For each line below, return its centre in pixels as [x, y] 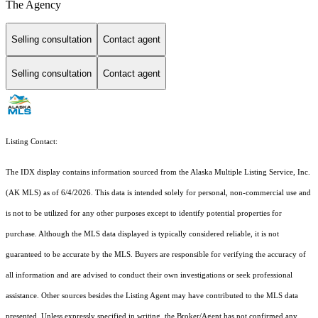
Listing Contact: [34, 142]
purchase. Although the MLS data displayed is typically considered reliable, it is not [142, 234]
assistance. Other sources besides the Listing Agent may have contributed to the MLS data [152, 296]
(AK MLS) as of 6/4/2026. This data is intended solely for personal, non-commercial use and [158, 193]
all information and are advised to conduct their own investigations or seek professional [149, 275]
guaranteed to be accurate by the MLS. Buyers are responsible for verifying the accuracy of [156, 255]
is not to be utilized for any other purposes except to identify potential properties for [144, 214]
